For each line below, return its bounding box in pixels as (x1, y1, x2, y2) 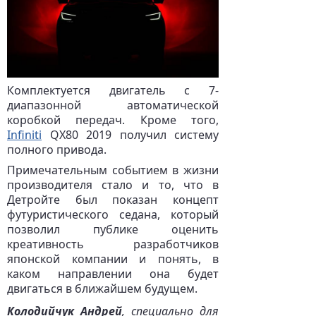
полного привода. (7, 142, 107, 157)
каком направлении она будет (7, 266, 219, 281)
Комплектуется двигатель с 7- (7, 83, 219, 98)
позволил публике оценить (7, 221, 219, 237)
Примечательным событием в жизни (7, 162, 219, 178)
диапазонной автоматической (7, 97, 219, 113)
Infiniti (7, 127, 42, 142)
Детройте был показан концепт (7, 192, 219, 207)
